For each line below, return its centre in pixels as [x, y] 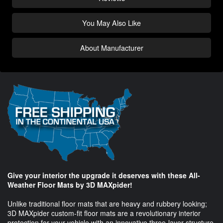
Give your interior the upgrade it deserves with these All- [104, 175]
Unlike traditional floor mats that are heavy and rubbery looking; [107, 204]
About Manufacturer [111, 48]
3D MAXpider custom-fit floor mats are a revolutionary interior [104, 213]
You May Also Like [111, 23]
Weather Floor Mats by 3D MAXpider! [70, 185]
